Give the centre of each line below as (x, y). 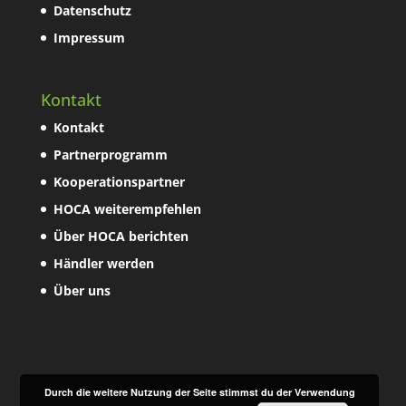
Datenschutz (92, 11)
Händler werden (103, 264)
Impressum (89, 38)
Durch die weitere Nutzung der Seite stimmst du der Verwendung (199, 392)
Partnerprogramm (110, 155)
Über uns (82, 291)
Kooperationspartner (119, 182)
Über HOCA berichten (121, 237)
